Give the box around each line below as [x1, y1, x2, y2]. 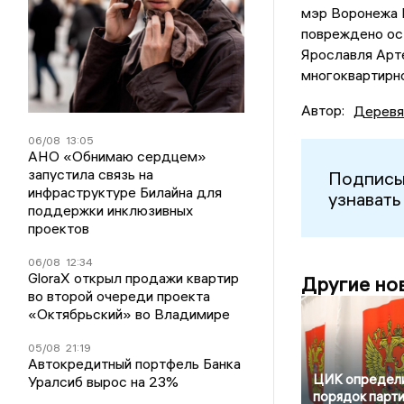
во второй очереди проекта [28, 287, 211, 306]
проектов [28, 219, 90, 238]
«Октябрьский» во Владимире [28, 305, 231, 324]
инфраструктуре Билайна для [28, 183, 223, 202]
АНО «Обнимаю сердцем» [28, 147, 207, 166]
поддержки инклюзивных [28, 201, 194, 220]
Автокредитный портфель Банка [28, 354, 242, 373]
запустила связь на [28, 165, 154, 184]
